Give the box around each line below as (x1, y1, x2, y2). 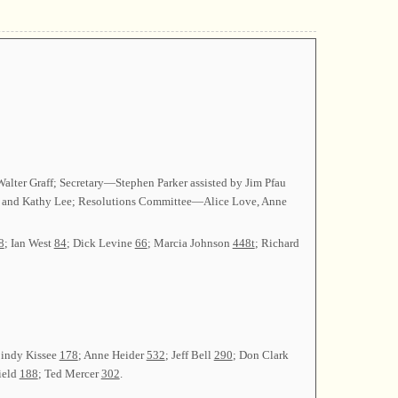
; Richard (254, 235, 299, 250)
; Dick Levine (66, 235, 135, 250)
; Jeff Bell (164, 348, 214, 362)
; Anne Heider (77, 348, 147, 362)
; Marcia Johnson (147, 235, 233, 250)
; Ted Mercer (37, 367, 101, 381)
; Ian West (4, 235, 54, 250)
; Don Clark (232, 348, 289, 362)
